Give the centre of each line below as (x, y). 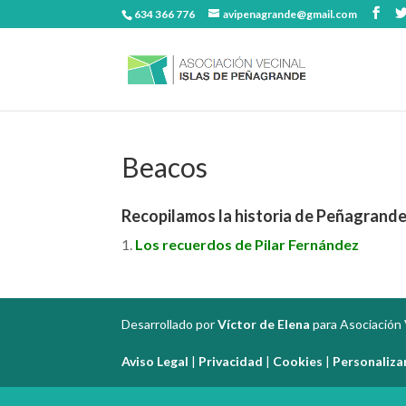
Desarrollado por (170, 324)
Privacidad (231, 361)
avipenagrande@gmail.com (290, 14)
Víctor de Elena (264, 324)
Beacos (165, 167)
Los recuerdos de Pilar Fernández (247, 244)
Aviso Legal (155, 361)
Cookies (298, 361)
